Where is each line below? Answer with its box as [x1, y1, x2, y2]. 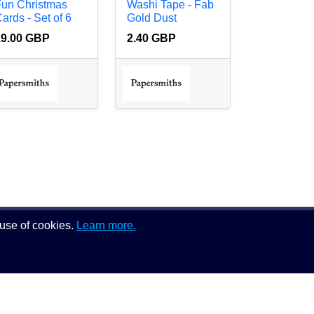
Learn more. [76, 219, 136, 231]
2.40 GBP [127, 32, 177, 45]
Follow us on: [97, 248, 165, 261]
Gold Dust [127, 12, 177, 25]
